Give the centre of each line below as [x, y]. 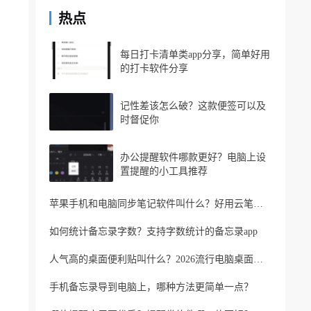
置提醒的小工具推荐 [164, 171]
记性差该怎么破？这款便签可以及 [193, 106]
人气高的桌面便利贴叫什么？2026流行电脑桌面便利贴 [258, 259]
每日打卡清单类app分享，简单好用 [195, 54]
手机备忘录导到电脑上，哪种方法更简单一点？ [151, 287]
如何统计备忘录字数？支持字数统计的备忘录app [153, 232]
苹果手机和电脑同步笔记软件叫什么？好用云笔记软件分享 [258, 204]
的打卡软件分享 [154, 68]
